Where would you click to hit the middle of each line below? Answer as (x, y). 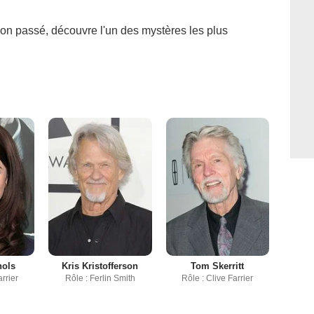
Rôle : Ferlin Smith (100, 279)
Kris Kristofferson (100, 266)
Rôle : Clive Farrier (218, 279)
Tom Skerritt (218, 266)
